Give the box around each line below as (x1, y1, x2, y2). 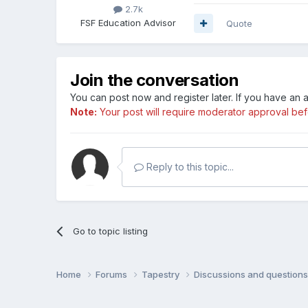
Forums (96, 269, 130, 280)
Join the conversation (70, 69, 239, 90)
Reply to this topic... (144, 160, 234, 173)
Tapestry (142, 269, 182, 280)
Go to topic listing (72, 225, 148, 236)
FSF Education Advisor (80, 16, 176, 28)
